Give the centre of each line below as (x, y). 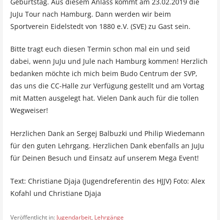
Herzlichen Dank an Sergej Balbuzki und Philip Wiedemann (107, 134)
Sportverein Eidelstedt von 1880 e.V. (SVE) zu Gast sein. (100, 26)
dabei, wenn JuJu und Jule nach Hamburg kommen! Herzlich (109, 61)
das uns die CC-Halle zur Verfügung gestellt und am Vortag (107, 86)
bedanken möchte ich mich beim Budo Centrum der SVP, (104, 74)
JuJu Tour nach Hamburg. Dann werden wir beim (90, 14)
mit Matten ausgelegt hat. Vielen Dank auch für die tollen (104, 98)
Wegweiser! (29, 110)
